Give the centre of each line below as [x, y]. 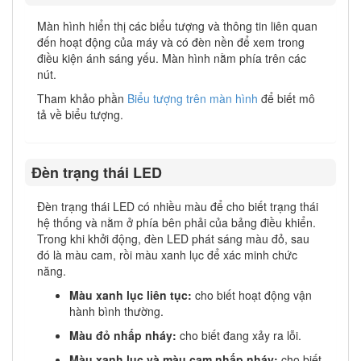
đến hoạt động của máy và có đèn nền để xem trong [171, 42]
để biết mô [286, 98]
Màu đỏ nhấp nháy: [124, 336]
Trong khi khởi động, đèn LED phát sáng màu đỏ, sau [173, 239]
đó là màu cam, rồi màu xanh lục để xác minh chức [167, 255]
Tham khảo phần [82, 98]
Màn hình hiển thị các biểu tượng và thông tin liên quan [177, 26]
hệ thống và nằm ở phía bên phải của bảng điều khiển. [176, 223]
